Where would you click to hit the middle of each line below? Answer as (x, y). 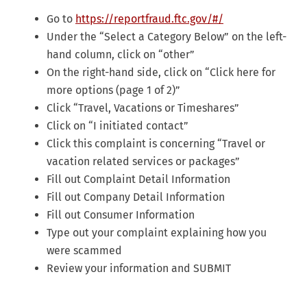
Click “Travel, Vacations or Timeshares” (143, 108)
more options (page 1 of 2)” (113, 90)
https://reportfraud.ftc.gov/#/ (149, 19)
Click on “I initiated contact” (118, 125)
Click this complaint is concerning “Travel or (156, 143)
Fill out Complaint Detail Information (138, 179)
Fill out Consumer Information (121, 214)
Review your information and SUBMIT (139, 268)
